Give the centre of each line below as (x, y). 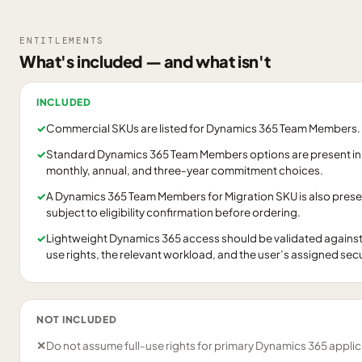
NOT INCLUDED (77, 320)
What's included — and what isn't (145, 61)
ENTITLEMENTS (62, 40)
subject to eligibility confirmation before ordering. (173, 212)
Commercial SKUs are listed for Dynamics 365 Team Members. (203, 128)
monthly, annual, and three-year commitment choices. (185, 170)
